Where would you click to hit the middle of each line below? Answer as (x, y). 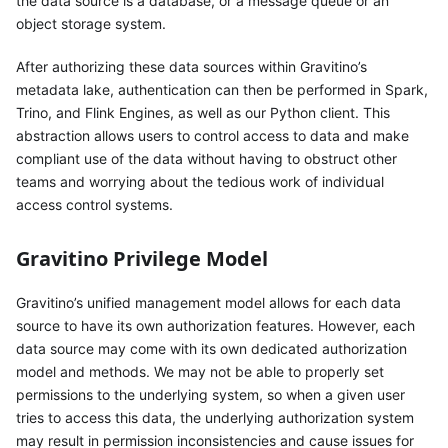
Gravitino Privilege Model (142, 258)
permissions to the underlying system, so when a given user (210, 394)
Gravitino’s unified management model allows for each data (208, 302)
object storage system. (91, 23)
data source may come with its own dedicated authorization (211, 348)
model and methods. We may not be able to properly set (200, 371)
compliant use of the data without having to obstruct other (206, 158)
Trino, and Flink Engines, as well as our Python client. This (203, 112)
